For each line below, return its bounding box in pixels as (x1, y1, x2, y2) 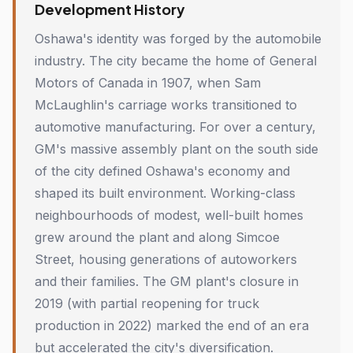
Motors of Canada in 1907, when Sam (35, 75, 261, 91)
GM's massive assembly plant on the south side (35, 141, 318, 157)
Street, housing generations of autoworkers (35, 251, 297, 267)
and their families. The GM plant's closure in (35, 273, 299, 289)
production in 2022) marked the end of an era (35, 318, 309, 333)
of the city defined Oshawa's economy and (35, 163, 290, 179)
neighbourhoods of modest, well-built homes (35, 207, 303, 223)
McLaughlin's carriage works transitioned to (35, 97, 297, 113)
